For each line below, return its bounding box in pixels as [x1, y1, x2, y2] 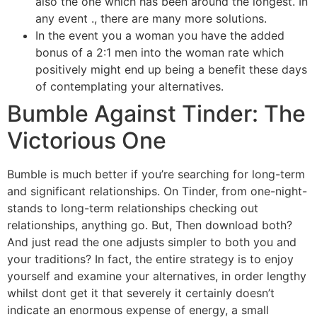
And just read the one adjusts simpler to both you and [7, 234, 296, 249]
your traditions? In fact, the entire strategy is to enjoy [7, 251, 294, 266]
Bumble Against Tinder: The [7, 99, 306, 127]
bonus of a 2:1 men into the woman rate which [35, 45, 284, 59]
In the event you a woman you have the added [35, 28, 284, 42]
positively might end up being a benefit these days [35, 62, 307, 76]
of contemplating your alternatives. [35, 79, 224, 93]
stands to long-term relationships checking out [7, 200, 258, 215]
